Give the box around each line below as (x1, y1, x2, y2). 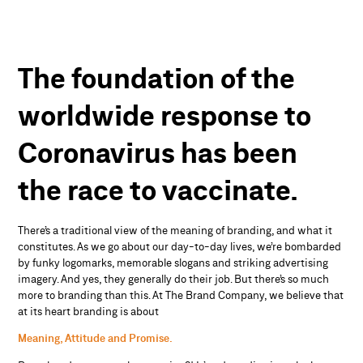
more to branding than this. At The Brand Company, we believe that (18, 289, 344, 301)
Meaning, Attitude (18, 333, 109, 345)
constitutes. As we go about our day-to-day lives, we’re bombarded (18, 241, 342, 253)
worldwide (18, 104, 156, 132)
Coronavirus (18, 140, 176, 169)
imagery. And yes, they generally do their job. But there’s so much (18, 273, 330, 285)
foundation (71, 66, 216, 95)
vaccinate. (162, 177, 299, 206)
